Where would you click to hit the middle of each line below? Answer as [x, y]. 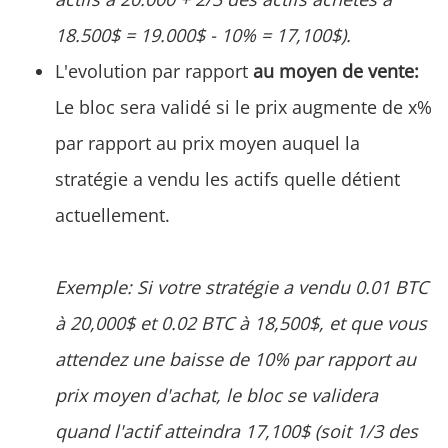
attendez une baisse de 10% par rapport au [235, 358]
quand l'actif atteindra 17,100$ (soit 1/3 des [236, 430]
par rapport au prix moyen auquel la [207, 142]
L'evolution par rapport [154, 70]
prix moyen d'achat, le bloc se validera [216, 394]
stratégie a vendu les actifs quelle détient [227, 178]
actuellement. [112, 214]
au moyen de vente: [336, 70]
